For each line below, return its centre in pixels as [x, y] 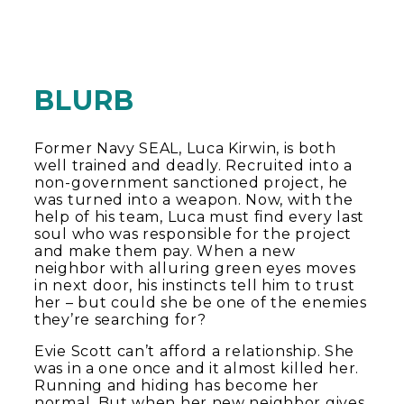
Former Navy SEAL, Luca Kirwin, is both [185, 149]
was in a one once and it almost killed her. [197, 369]
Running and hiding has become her [177, 386]
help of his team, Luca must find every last [200, 217]
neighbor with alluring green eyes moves [195, 269]
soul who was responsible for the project [193, 234]
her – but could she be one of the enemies [201, 303]
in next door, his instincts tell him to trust [195, 286]
